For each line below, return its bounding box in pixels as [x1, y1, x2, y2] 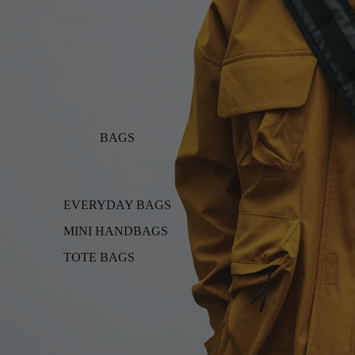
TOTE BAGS [63, 250, 135, 264]
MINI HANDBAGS [63, 223, 168, 238]
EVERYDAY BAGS [63, 197, 171, 212]
